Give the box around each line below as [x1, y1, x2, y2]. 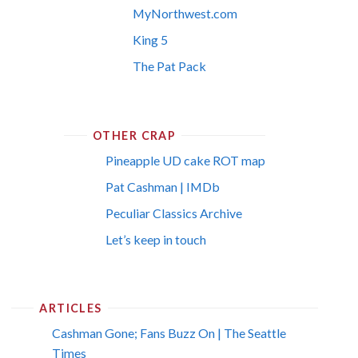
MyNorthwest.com [133, 6, 238, 22]
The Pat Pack [133, 58, 207, 74]
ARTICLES [39, 301, 102, 316]
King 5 [133, 32, 169, 48]
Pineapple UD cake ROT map [105, 152, 265, 168]
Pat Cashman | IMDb [105, 178, 220, 194]
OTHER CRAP [93, 128, 177, 142]
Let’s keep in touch [105, 231, 206, 247]
